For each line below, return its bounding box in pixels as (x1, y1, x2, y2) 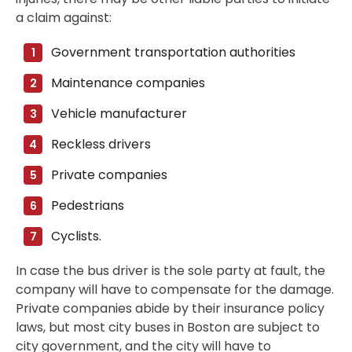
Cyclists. (51, 227, 101, 246)
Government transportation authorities (51, 43, 295, 62)
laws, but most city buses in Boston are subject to (16, 318, 320, 337)
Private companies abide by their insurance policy (16, 299, 324, 318)
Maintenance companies (51, 74, 205, 93)
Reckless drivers (51, 135, 151, 154)
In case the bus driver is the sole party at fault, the (16, 262, 325, 280)
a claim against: (16, 9, 112, 27)
